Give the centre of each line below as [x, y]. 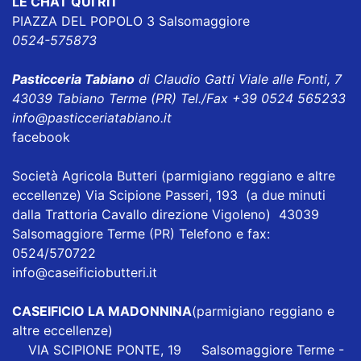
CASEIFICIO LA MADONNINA [102, 311]
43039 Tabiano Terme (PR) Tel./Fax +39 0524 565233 [179, 99]
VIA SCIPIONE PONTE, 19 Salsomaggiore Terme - [178, 350]
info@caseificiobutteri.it [85, 273]
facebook [41, 137]
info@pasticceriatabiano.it [92, 118]
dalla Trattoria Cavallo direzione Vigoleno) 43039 [166, 215]
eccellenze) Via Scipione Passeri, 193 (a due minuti [169, 195]
